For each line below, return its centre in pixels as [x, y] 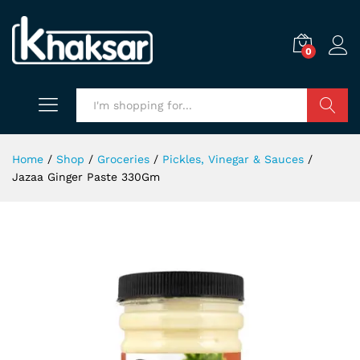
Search [327, 139]
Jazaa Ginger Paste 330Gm [86, 177]
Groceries [123, 159]
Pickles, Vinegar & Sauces [233, 159]
